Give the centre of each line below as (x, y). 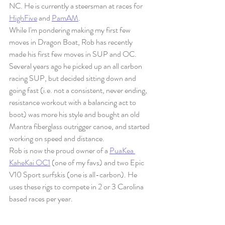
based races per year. (41, 199)
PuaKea (122, 151)
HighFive (23, 18)
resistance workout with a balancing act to (73, 102)
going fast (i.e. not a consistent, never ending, (79, 90)
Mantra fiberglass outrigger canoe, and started (80, 127)
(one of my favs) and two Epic (98, 163)
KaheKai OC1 (30, 163)
